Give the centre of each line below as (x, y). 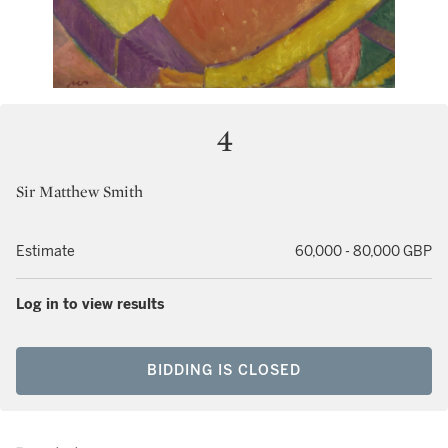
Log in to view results (90, 304)
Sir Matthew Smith (79, 191)
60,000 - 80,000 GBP (363, 251)
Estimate (45, 251)
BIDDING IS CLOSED (224, 370)
